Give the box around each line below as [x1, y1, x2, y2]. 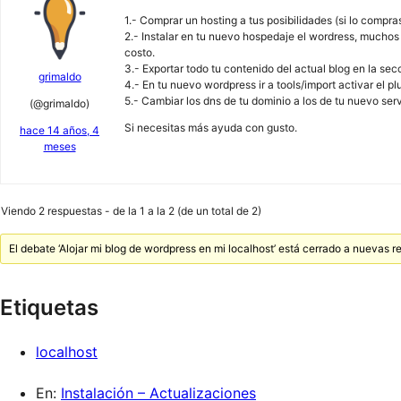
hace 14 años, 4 [20, 124, 99, 137]
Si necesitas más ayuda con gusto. [124, 121, 297, 134]
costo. [124, 46, 155, 59]
